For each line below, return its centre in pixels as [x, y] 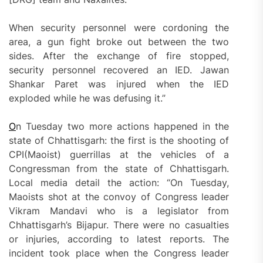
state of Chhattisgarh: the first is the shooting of [119, 140]
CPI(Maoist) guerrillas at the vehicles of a [119, 154]
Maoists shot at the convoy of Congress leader [119, 196]
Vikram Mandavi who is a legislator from [119, 210]
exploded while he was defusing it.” [87, 98]
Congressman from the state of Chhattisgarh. [119, 168]
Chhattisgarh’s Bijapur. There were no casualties [119, 225]
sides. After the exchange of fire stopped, [119, 55]
